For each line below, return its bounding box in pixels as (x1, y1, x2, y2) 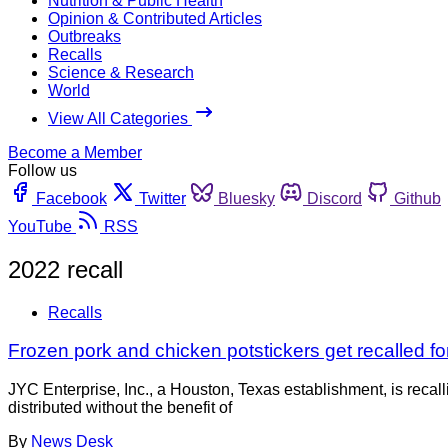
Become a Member (8, 143, 142, 161)
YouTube (8, 217, 72, 235)
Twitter (139, 189, 186, 207)
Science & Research (48, 63, 194, 81)
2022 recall (8, 255, 123, 283)
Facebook (36, 189, 107, 207)
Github (394, 189, 441, 207)
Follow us (8, 161, 77, 179)
